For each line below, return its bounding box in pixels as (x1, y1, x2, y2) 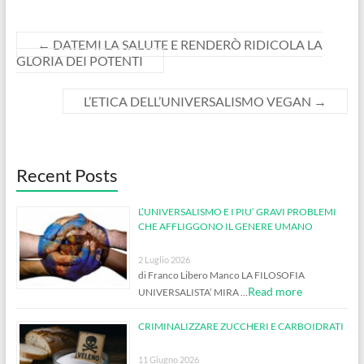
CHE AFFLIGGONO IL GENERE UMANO (137, 219, 313, 232)
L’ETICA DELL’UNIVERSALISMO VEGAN (84, 93, 314, 109)
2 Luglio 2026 (137, 253, 190, 265)
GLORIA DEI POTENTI (15, 52, 143, 68)
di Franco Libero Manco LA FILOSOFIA (137, 268, 305, 281)
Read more (247, 284, 302, 298)
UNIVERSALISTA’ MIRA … (137, 285, 248, 298)
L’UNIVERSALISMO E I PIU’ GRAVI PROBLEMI (137, 205, 336, 218)
